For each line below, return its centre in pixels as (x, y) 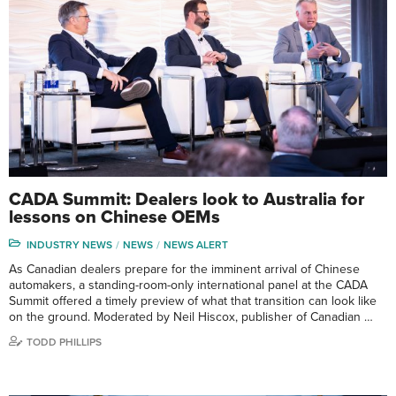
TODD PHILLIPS (64, 342)
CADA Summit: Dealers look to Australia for (187, 199)
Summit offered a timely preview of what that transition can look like (193, 301)
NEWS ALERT (196, 244)
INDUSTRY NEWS (69, 244)
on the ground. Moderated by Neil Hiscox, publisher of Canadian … (191, 316)
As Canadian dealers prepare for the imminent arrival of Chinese (184, 269)
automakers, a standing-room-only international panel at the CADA (188, 285)
